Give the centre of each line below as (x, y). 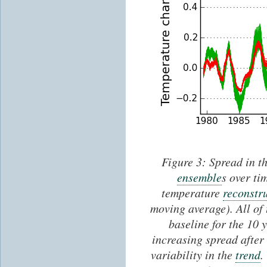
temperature (192, 193)
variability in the (193, 255)
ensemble (199, 177)
